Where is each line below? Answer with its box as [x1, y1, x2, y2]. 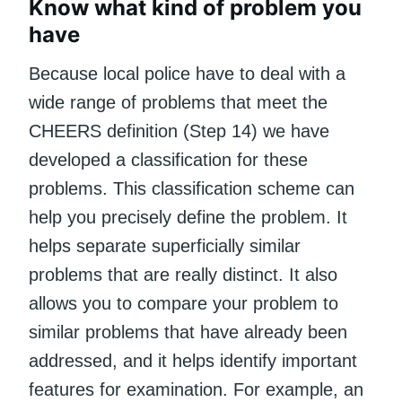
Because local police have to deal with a [29, 63, 345, 83]
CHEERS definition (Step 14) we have [29, 120, 329, 141]
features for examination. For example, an [29, 379, 363, 399]
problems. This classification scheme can [29, 178, 354, 198]
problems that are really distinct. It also [29, 264, 337, 284]
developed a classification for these [29, 149, 308, 170]
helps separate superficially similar [29, 235, 301, 256]
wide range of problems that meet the [29, 92, 328, 112]
